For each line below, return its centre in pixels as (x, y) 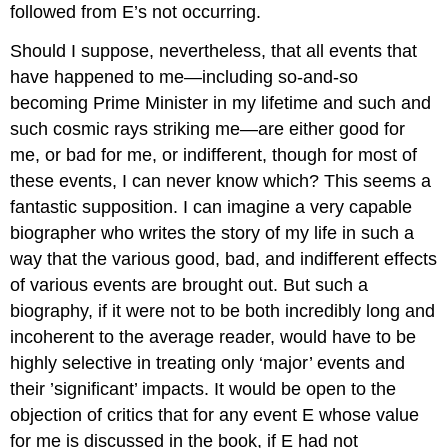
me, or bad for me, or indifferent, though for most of (214, 154)
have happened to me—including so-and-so (184, 76)
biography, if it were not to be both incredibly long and (223, 310)
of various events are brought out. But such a (189, 284)
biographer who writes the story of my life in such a (212, 232)
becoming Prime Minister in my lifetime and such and (221, 102)
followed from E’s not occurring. (136, 12)
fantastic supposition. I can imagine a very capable (211, 206)
